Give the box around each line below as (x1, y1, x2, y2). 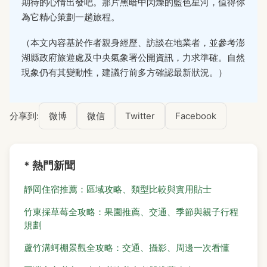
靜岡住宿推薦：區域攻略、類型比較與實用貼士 (24, 184, 212, 195)
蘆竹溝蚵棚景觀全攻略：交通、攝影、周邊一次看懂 (24, 242, 229, 254)
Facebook (175, 110, 216, 122)
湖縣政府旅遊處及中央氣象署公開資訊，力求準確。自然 (21, 52, 245, 64)
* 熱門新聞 (24, 159, 75, 172)
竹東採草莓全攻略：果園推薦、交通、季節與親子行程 (24, 206, 238, 218)
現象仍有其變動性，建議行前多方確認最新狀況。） (21, 67, 227, 79)
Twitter (125, 110, 155, 122)
